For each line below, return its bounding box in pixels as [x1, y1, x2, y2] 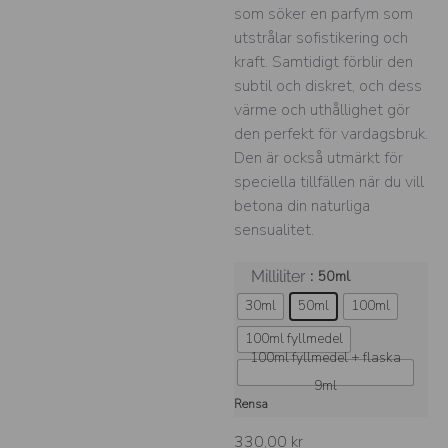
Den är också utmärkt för [234, 146, 403, 169]
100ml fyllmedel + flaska [250, 348, 401, 368]
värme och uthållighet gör [234, 98, 410, 121]
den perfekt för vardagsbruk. [234, 122, 428, 145]
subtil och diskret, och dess [234, 74, 422, 97]
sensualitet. [234, 218, 314, 241]
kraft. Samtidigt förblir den [234, 50, 413, 73]
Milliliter [251, 267, 306, 287]
